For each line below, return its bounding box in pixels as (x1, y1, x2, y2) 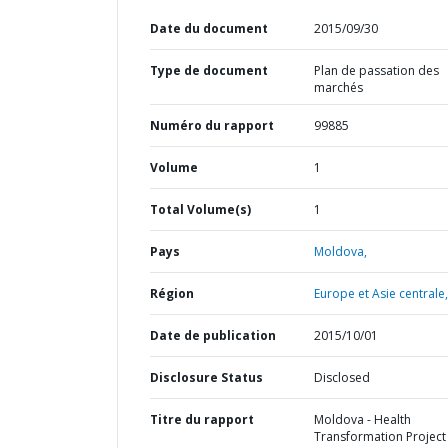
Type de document (150, 62, 268, 79)
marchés (313, 79, 363, 96)
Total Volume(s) (150, 201, 251, 218)
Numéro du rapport (150, 117, 274, 134)
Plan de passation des (313, 62, 439, 79)
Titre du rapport (150, 411, 254, 428)
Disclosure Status (150, 369, 263, 386)
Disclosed (313, 369, 370, 386)
